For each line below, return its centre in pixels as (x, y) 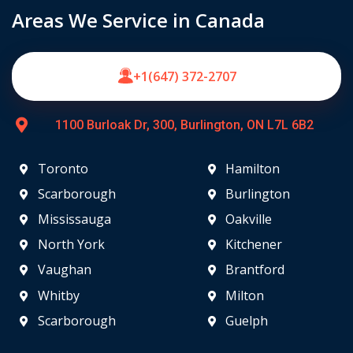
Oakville (249, 219)
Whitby (58, 296)
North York (71, 245)
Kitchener (254, 245)
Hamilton (253, 169)
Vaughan (64, 270)
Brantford (255, 270)
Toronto (63, 169)
